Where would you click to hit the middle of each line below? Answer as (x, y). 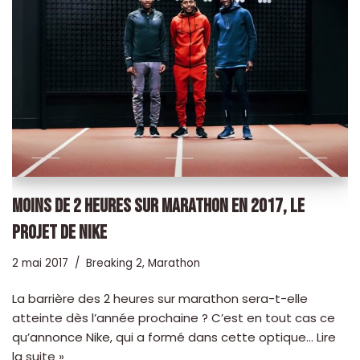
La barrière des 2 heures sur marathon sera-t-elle (160, 299)
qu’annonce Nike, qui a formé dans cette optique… (164, 337)
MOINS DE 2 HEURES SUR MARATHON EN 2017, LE (158, 207)
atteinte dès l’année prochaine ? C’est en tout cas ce (174, 318)
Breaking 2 (114, 264)
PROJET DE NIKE (59, 233)
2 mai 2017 (40, 264)
